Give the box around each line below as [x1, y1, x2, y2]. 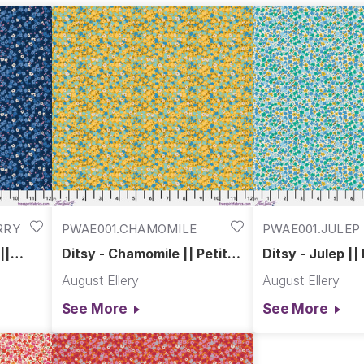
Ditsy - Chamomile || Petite [61, 245, 236, 262]
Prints [61, 259, 100, 276]
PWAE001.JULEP [262, 220, 361, 236]
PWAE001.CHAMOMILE [61, 220, 197, 236]
